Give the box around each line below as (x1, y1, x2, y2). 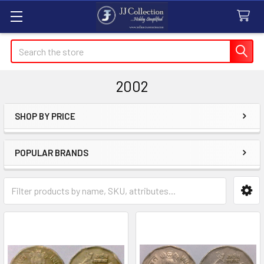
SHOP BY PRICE (15, 111, 75, 121)
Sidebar (14, 124, 73, 146)
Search (11, 41, 38, 52)
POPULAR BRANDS (15, 147, 88, 158)
